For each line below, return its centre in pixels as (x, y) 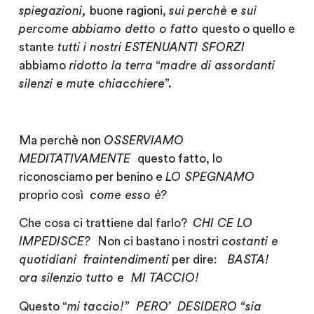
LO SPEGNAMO (211, 177)
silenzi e (41, 84)
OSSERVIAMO (143, 140)
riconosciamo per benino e (92, 177)
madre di (187, 66)
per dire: (198, 260)
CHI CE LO (222, 224)
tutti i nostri (89, 48)
